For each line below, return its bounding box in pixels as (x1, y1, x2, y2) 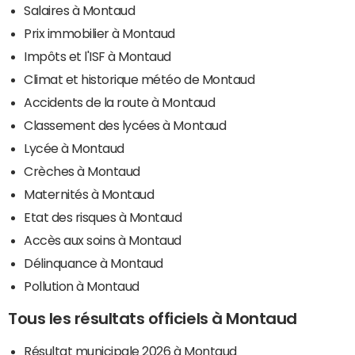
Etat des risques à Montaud (24, 210, 182, 223)
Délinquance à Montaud (24, 256, 163, 269)
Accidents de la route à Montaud (24, 95, 216, 109)
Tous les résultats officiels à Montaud (8, 310, 297, 326)
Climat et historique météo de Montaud (24, 72, 255, 86)
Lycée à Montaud (24, 141, 124, 155)
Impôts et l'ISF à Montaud (24, 49, 171, 63)
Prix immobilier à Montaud (24, 26, 175, 40)
